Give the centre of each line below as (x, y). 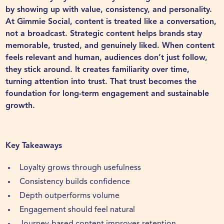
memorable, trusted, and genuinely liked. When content (110, 46)
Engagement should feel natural (77, 210)
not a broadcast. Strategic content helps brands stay (104, 34)
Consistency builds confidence (75, 182)
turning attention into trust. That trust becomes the (101, 82)
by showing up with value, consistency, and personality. (109, 10)
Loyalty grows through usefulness (80, 168)
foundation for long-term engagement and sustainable (107, 94)
